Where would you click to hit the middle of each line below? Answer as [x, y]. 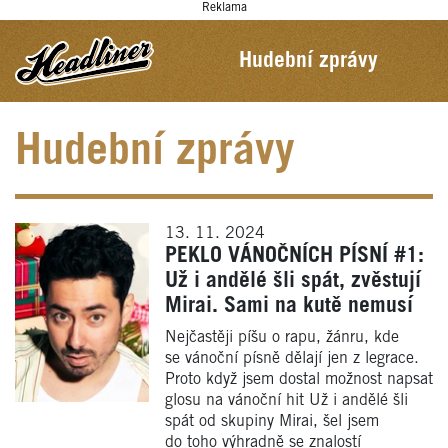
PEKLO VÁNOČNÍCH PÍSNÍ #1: [294, 256]
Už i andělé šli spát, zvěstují [293, 281]
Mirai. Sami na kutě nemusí [289, 306]
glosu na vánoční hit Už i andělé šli [286, 400]
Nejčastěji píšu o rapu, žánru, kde [282, 337]
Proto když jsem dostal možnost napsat [299, 379]
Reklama [224, 7]
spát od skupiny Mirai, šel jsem [272, 421]
